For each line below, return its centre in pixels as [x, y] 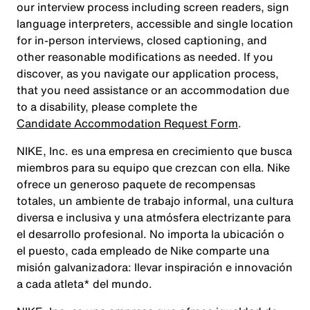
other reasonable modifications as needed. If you [145, 57]
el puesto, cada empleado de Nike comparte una [143, 250]
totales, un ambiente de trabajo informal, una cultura [155, 201]
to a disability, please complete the [107, 107]
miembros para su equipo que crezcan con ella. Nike [153, 167]
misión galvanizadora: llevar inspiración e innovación [155, 267]
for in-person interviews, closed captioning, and [142, 40]
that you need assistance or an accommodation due [153, 90]
